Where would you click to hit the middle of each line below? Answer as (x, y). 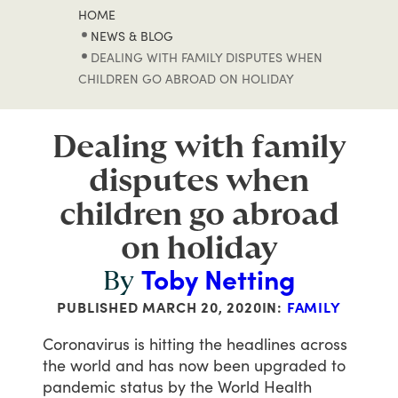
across (324, 344)
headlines (261, 344)
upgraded (291, 365)
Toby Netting (218, 279)
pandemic (79, 386)
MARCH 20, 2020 (202, 307)
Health (288, 386)
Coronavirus (86, 344)
